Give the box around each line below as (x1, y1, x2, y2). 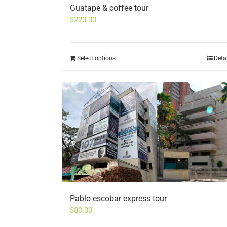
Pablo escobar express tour (70, 194, 167, 204)
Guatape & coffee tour (70, 3, 148, 13)
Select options (77, 55, 116, 62)
